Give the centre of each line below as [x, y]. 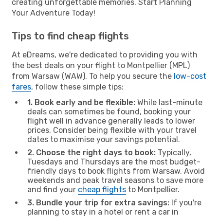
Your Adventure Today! [54, 13]
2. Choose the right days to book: [91, 152]
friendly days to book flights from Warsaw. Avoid [116, 171]
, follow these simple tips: [77, 87]
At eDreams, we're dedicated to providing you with [105, 54]
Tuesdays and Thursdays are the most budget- [114, 162]
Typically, [173, 152]
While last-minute [169, 102]
